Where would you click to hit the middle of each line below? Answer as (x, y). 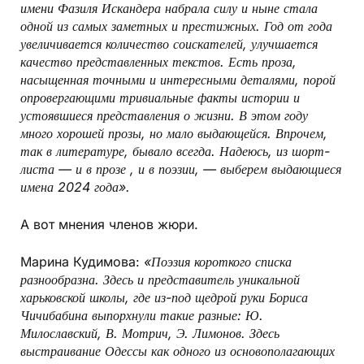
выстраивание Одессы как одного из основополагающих (178, 351)
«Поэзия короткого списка (218, 262)
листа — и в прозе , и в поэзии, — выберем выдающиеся (181, 169)
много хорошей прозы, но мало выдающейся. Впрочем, (174, 134)
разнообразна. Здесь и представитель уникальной (160, 280)
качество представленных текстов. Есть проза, (158, 62)
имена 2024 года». (75, 187)
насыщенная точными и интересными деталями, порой (178, 80)
